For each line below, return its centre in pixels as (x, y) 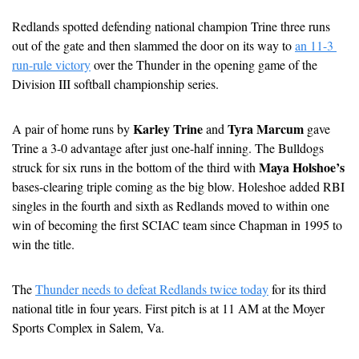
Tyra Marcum (266, 128)
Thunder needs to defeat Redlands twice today (152, 288)
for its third (297, 288)
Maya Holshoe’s (302, 167)
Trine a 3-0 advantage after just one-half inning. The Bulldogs (168, 147)
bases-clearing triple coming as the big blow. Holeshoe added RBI (178, 186)
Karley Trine (168, 128)
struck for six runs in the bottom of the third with (135, 167)
